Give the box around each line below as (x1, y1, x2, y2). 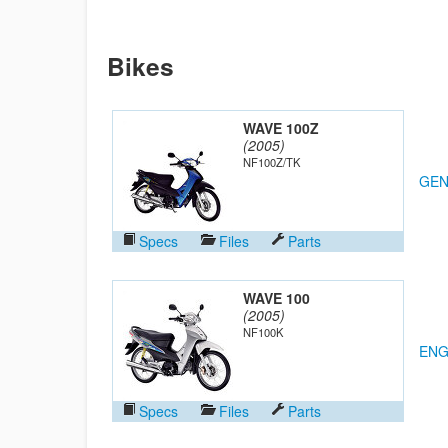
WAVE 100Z (243, 118, 319, 138)
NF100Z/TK (243, 154, 300, 170)
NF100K (243, 324, 283, 340)
